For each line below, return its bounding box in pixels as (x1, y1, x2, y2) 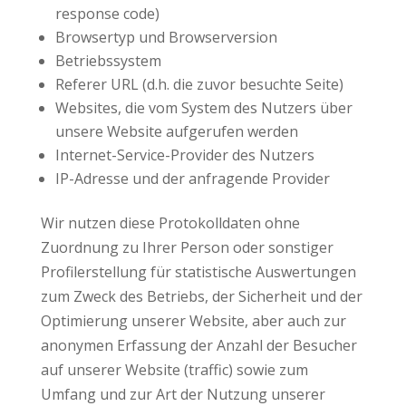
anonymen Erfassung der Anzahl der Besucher (40, 335, 357, 355)
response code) (54, 4, 159, 24)
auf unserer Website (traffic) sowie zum (40, 360, 308, 380)
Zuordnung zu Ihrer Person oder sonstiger (40, 237, 333, 257)
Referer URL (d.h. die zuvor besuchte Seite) (54, 74, 343, 94)
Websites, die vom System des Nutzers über (54, 98, 353, 118)
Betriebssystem (54, 51, 161, 71)
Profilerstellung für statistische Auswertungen (40, 262, 356, 282)
